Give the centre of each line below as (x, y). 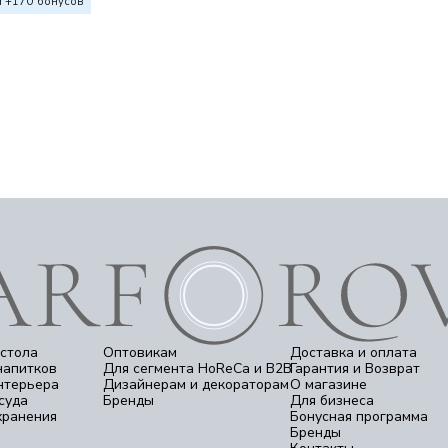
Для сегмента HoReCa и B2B (197, 368)
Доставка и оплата (354, 352)
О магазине (329, 384)
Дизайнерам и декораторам (195, 384)
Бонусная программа (359, 416)
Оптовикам (139, 352)
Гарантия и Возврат (355, 368)
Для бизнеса (332, 400)
